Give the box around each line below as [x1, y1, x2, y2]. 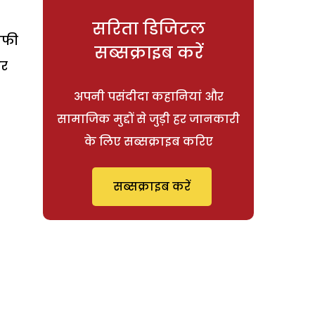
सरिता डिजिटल [91, 17, 205, 40]
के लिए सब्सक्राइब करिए [84, 133, 213, 150]
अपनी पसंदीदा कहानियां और [73, 88, 224, 105]
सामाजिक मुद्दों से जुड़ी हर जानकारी [57, 110, 240, 127]
